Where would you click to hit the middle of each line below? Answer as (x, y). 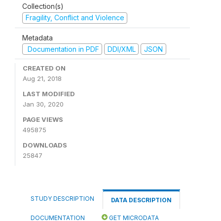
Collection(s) (43, 6)
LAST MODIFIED (49, 94)
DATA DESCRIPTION (141, 200)
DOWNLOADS (45, 145)
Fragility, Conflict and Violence (75, 18)
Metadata (37, 37)
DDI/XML (121, 49)
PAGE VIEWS (43, 119)
